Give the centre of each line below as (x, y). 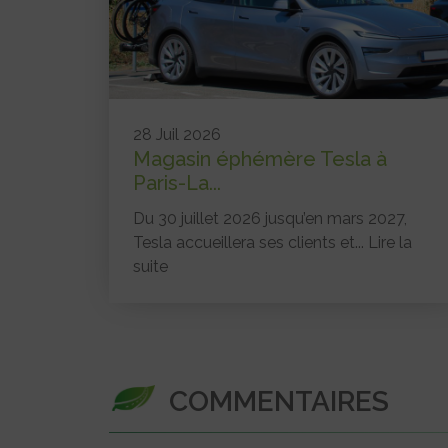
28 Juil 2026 (177, 134)
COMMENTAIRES (279, 401)
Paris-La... (177, 182)
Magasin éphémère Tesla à (260, 158)
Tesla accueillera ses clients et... (250, 242)
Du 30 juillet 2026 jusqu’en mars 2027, (270, 218)
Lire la (390, 242)
